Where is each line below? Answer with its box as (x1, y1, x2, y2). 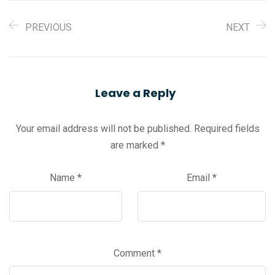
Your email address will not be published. (15, 123, 192, 135)
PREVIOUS (25, 21, 72, 34)
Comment (114, 247, 157, 259)
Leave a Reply (95, 85, 176, 101)
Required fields (193, 123, 260, 135)
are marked (110, 139, 161, 152)
